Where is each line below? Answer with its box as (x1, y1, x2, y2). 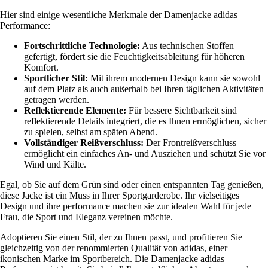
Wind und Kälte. (24, 159, 86, 169)
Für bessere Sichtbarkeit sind (126, 105, 237, 115)
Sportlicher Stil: (24, 72, 88, 83)
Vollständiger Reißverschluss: (24, 137, 144, 148)
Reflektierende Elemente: (24, 105, 126, 115)
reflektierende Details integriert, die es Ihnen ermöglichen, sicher (24, 115, 266, 126)
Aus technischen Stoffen (140, 40, 234, 51)
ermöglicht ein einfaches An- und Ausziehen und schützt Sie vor (24, 148, 266, 159)
